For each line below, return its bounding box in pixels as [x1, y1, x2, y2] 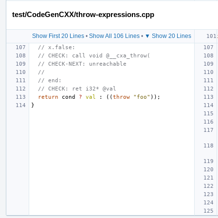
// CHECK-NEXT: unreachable [38, 60, 127, 67]
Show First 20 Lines [32, 32, 84, 39]
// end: [38, 77, 62, 84]
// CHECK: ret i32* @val [38, 85, 116, 92]
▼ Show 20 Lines [144, 32, 191, 39]
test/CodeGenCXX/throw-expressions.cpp [12, 10, 154, 18]
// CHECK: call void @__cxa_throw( [38, 52, 150, 59]
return [38, 93, 58, 100]
